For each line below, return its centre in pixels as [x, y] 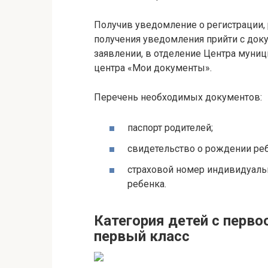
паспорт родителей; [170, 127]
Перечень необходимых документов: [178, 97]
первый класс [142, 237]
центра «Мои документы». [153, 68]
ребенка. [147, 184]
